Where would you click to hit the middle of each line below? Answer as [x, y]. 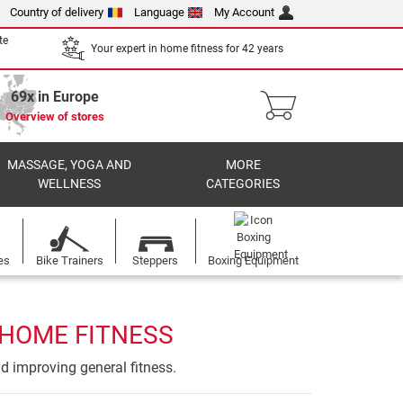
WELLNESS [69, 184]
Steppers [156, 260]
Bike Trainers [69, 260]
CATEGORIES [243, 184]
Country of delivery [57, 12]
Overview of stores [55, 116]
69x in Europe [55, 97]
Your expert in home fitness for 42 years [187, 48]
